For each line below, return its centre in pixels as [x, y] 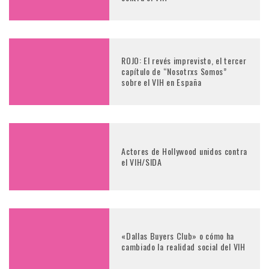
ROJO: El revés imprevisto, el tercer [184, 61]
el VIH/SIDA [142, 162]
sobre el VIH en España [162, 82]
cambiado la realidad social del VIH [183, 247]
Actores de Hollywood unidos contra [184, 151]
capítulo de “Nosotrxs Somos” [174, 71]
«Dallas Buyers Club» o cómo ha [178, 236]
